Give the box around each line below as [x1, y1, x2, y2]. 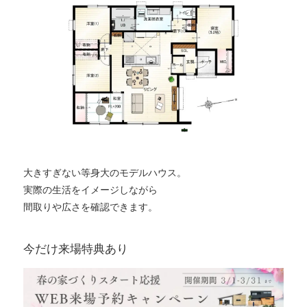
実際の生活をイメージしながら [23, 182, 158, 196]
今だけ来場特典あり [23, 240, 128, 256]
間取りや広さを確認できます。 [23, 199, 158, 213]
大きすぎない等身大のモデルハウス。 [23, 165, 186, 179]
